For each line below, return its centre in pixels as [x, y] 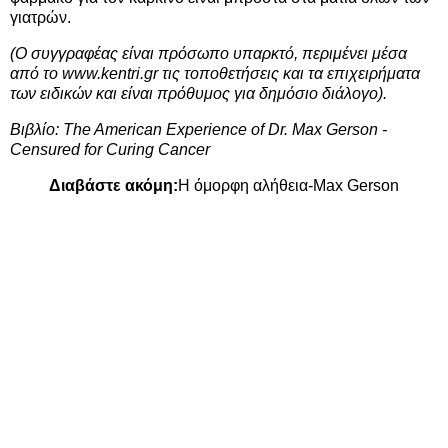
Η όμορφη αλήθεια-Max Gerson [288, 185]
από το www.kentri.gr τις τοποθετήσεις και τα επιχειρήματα [215, 74]
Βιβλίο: [36, 130]
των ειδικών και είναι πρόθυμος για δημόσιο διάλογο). [198, 94]
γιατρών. [40, 18]
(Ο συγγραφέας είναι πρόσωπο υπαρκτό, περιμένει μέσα [208, 54]
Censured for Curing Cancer [110, 150]
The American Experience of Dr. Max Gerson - [225, 130]
